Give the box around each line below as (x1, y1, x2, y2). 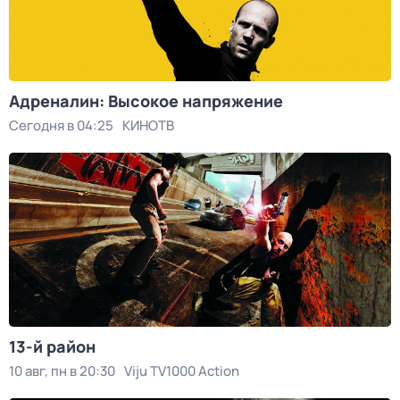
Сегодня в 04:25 (9, 116, 113, 135)
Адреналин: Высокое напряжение (9, 90, 283, 112)
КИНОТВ (122, 116, 174, 135)
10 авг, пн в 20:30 (9, 362, 115, 380)
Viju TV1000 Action (124, 362, 239, 380)
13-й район (9, 336, 96, 357)
